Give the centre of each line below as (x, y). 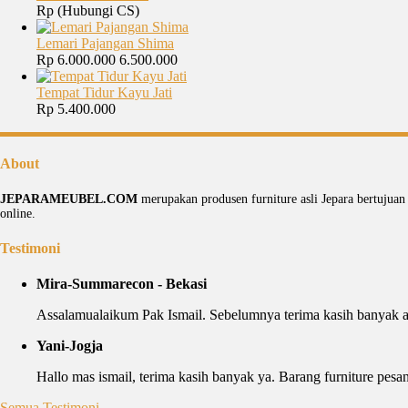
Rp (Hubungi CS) (88, 11)
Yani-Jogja (70, 346)
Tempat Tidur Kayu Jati (104, 93)
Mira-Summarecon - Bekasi (122, 284)
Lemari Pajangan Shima (105, 44)
